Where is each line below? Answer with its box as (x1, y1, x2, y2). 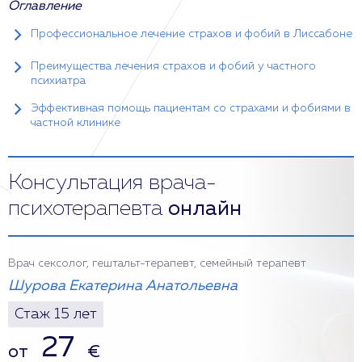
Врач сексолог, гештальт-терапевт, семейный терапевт (8, 258, 306, 269)
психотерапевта (8, 199, 168, 220)
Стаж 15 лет (15, 307, 97, 322)
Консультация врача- (8, 173, 217, 194)
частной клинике (31, 117, 120, 128)
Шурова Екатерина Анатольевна (8, 279, 238, 293)
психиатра (31, 75, 86, 86)
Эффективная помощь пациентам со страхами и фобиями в (31, 103, 351, 114)
